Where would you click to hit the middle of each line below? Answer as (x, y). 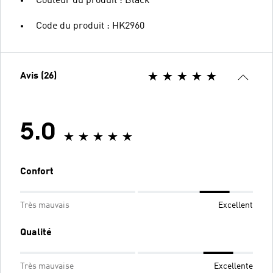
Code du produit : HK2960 (90, 26)
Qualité (36, 233)
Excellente (233, 266)
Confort (37, 172)
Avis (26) (38, 76)
